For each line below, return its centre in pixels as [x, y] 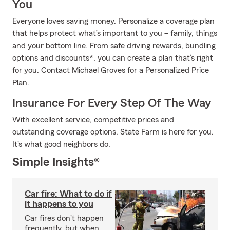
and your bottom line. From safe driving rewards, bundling [114, 46]
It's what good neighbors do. [61, 144]
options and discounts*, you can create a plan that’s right [113, 58]
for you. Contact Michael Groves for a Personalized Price [111, 70]
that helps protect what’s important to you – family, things [115, 33]
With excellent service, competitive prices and [93, 120]
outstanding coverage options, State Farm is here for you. [113, 132]
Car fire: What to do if [68, 194]
